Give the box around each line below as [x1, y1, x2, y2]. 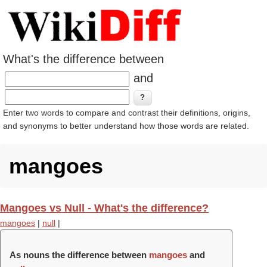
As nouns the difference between [10, 250, 149, 260]
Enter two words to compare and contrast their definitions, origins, [3, 108, 250, 117]
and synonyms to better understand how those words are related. [3, 121, 249, 131]
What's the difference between [3, 52, 164, 66]
